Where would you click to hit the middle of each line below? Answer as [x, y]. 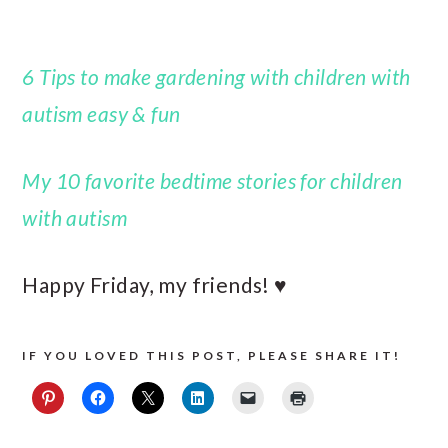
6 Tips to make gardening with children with [216, 76]
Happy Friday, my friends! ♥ [154, 284]
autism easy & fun [101, 113]
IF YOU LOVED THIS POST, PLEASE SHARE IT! [212, 355]
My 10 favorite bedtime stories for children [212, 180]
